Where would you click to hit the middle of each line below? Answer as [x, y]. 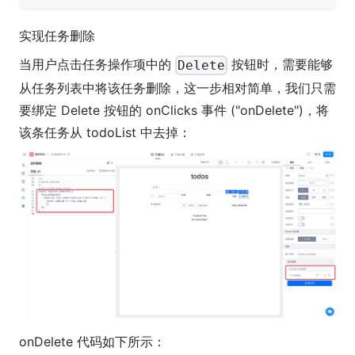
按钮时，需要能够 [281, 65]
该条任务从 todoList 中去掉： [105, 132]
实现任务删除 [57, 36]
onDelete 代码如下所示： [92, 342]
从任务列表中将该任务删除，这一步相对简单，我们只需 [177, 88]
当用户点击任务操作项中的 [97, 65]
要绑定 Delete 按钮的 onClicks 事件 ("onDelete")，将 [174, 110]
